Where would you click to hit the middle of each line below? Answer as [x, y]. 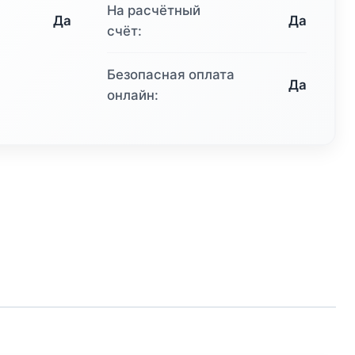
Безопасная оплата [171, 75]
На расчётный [154, 11]
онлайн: [133, 95]
